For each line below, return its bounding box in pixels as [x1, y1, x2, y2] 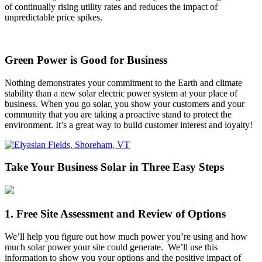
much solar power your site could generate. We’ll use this [5, 242, 218, 252]
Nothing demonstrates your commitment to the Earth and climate [5, 77, 242, 88]
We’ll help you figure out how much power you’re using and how [5, 231, 247, 242]
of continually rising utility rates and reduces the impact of [5, 2, 218, 12]
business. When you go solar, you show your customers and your [5, 98, 244, 109]
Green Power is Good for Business [5, 53, 167, 66]
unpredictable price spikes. [5, 12, 102, 23]
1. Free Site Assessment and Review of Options [5, 207, 226, 220]
